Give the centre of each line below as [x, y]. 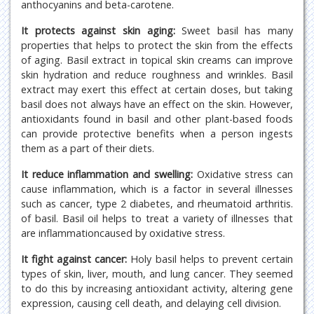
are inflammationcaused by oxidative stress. [123, 233]
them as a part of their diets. [88, 148]
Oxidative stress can [243, 174]
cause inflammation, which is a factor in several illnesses [157, 189]
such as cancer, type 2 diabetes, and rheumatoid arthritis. [157, 204]
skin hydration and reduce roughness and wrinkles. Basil [157, 75]
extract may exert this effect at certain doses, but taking [157, 89]
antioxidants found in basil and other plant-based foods [157, 119]
